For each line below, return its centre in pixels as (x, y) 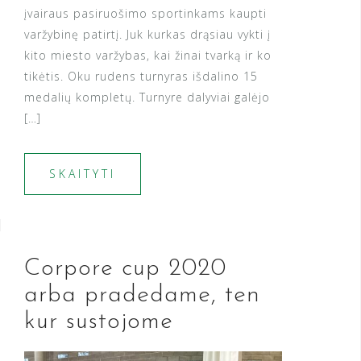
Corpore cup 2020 (125, 269)
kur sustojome (99, 322)
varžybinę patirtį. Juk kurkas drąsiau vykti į (147, 35)
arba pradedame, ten (142, 296)
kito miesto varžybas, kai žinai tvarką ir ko (148, 56)
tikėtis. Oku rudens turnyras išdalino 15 (141, 77)
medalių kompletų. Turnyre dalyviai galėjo (147, 98)
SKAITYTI (83, 174)
